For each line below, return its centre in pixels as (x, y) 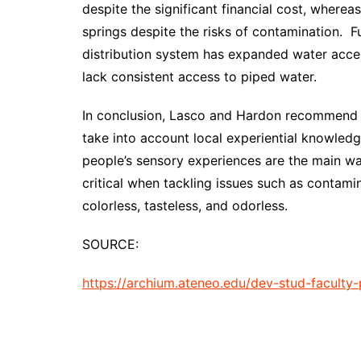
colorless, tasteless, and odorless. (185, 206)
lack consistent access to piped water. (199, 77)
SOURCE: (110, 245)
